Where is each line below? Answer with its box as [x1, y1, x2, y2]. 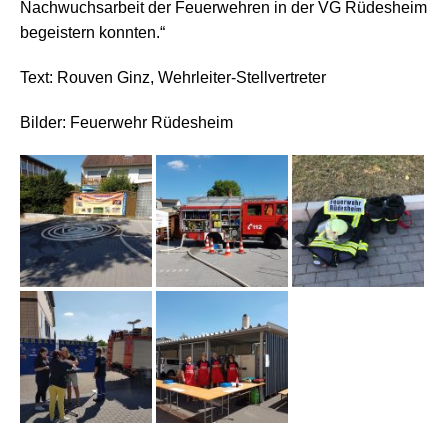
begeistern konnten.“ [20, 24, 165, 42]
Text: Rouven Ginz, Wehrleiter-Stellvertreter [20, 69, 326, 87]
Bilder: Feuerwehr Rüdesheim [20, 114, 233, 132]
